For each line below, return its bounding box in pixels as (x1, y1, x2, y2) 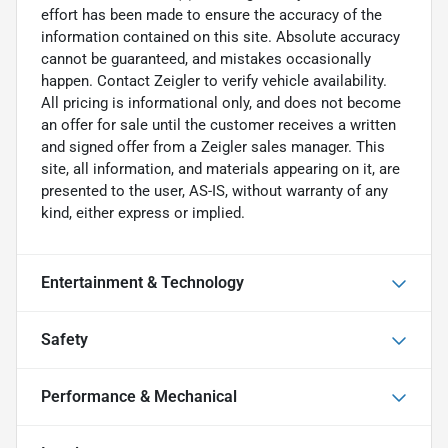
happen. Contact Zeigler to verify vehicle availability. (41, 71, 387, 90)
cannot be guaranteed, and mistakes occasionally (41, 49, 371, 68)
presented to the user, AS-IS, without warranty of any (41, 181, 388, 200)
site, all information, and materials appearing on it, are (41, 159, 400, 178)
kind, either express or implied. (41, 203, 245, 222)
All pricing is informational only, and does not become (41, 93, 401, 112)
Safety (41, 329, 88, 349)
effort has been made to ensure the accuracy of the (41, 5, 382, 24)
